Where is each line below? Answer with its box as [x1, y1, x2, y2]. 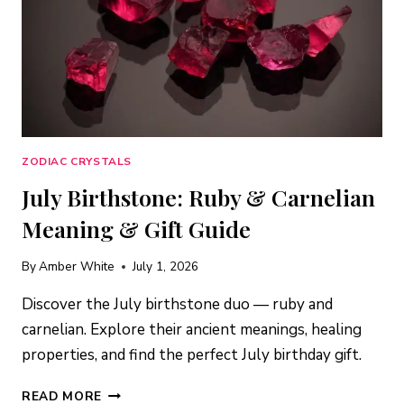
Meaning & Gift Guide [22, 213, 251, 243]
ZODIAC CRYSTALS [22, 153, 132, 169]
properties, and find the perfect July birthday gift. [22, 344, 362, 366]
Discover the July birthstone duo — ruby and [22, 294, 333, 316]
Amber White [39, 258, 115, 276]
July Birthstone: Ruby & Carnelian [22, 181, 375, 212]
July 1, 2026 [133, 258, 199, 276]
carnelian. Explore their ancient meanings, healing [22, 319, 362, 341]
